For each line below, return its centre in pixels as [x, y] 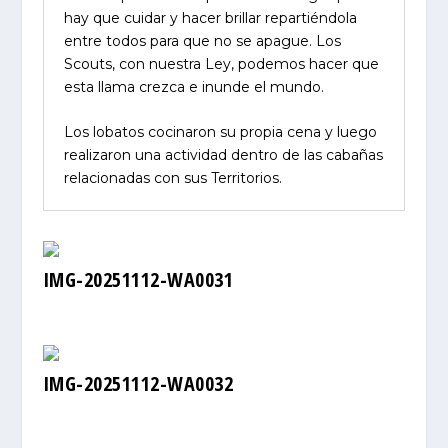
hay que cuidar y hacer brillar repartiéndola [210, 17]
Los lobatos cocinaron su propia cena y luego [220, 132]
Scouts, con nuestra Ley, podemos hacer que [221, 63]
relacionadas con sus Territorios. [172, 178]
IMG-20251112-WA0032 [138, 384]
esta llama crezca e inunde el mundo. [193, 86]
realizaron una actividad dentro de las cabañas [223, 155]
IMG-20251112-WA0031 [138, 280]
